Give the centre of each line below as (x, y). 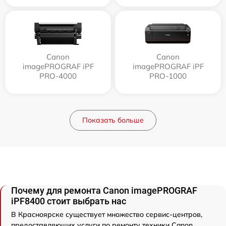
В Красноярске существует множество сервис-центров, (107, 214)
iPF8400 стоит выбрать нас (69, 201)
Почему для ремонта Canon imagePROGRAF (104, 190)
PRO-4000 (58, 76)
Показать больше (113, 120)
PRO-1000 (168, 76)
